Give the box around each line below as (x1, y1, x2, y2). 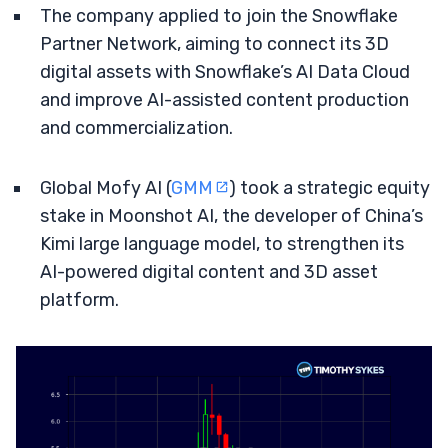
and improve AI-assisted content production (40, 89, 409, 111)
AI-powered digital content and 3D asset (40, 261, 378, 283)
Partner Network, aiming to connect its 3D (40, 33, 389, 55)
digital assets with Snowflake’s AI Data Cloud (40, 61, 410, 83)
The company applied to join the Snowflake (40, 5, 398, 27)
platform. (40, 289, 119, 311)
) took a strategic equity (229, 177, 430, 199)
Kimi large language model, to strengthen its (40, 233, 404, 255)
